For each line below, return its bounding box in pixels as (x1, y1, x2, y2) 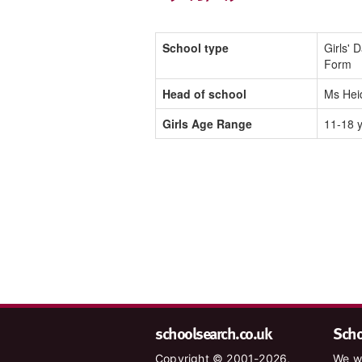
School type (162, 39, 229, 56)
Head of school (162, 85, 246, 102)
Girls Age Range (162, 115, 252, 132)
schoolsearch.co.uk (155, 321, 271, 345)
